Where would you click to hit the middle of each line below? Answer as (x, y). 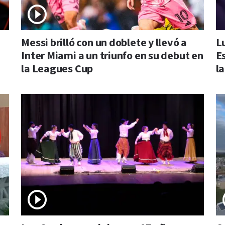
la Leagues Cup (57, 69)
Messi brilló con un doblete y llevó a (104, 43)
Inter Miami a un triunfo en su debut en (112, 56)
